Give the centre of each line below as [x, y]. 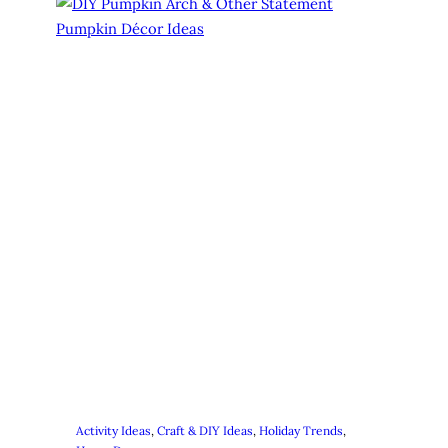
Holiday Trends [301, 430]
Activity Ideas [113, 430]
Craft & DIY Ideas [205, 430]
